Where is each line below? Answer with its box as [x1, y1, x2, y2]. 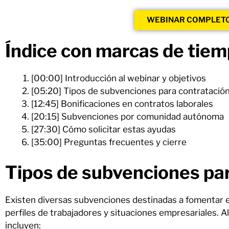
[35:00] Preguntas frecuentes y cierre [31, 137, 187, 147]
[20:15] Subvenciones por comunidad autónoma [31, 111, 224, 122]
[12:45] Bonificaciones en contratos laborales [31, 99, 213, 109]
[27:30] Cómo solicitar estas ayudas [31, 124, 176, 134]
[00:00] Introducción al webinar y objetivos [31, 73, 206, 83]
